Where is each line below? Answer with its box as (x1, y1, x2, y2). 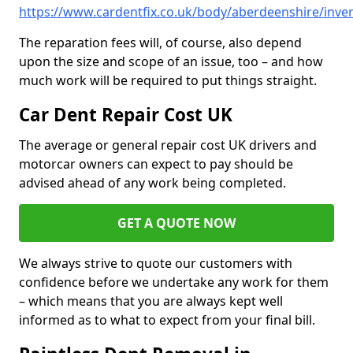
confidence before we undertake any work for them (19, 273, 329, 292)
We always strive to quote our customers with (19, 255, 292, 273)
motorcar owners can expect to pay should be (19, 155, 293, 173)
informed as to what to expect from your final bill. (19, 311, 315, 329)
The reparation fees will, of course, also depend (19, 34, 302, 52)
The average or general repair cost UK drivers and (19, 136, 317, 154)
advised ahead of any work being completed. (19, 174, 289, 192)
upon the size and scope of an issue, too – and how (19, 53, 323, 71)
